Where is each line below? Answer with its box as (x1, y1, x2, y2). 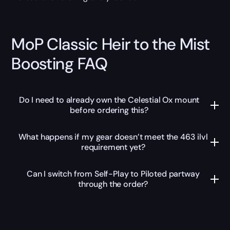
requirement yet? (81, 142, 145, 153)
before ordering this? (70, 105, 148, 116)
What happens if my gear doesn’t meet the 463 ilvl (18, 131, 208, 143)
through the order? (78, 179, 148, 190)
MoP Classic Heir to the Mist (11, 33, 210, 55)
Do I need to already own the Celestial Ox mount (18, 94, 200, 106)
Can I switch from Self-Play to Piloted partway (26, 168, 200, 180)
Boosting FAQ (11, 52, 108, 74)
